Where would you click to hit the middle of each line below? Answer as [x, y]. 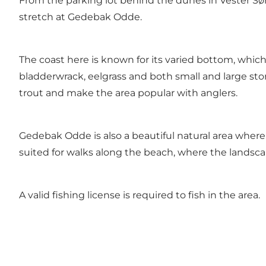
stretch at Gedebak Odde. [80, 17]
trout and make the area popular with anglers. [128, 93]
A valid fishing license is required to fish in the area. [140, 195]
